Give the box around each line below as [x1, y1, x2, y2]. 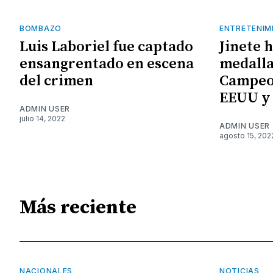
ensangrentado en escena [19, 54, 194, 73]
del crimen [19, 71, 93, 90]
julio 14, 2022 [19, 113, 65, 123]
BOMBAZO [19, 23, 62, 33]
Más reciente [19, 196, 136, 221]
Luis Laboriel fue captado [19, 37, 193, 56]
